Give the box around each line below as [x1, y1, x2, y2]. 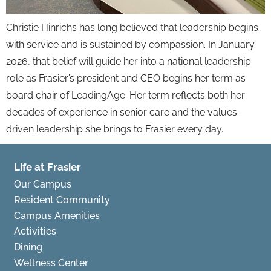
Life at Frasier [14, 160, 82, 173]
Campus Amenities [14, 209, 100, 221]
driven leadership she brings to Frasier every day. [6, 123, 223, 135]
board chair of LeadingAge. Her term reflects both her [6, 89, 245, 101]
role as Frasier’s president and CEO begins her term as [6, 72, 246, 84]
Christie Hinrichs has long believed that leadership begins [6, 21, 258, 33]
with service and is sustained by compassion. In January [6, 38, 255, 50]
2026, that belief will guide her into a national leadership [6, 55, 251, 67]
